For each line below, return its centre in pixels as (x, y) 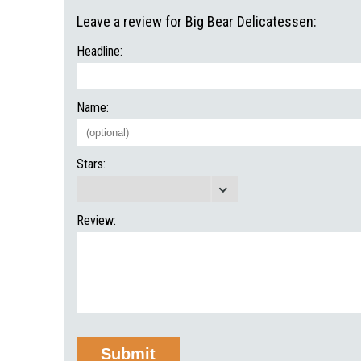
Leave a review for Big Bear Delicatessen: (197, 21)
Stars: (91, 164)
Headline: (100, 51)
